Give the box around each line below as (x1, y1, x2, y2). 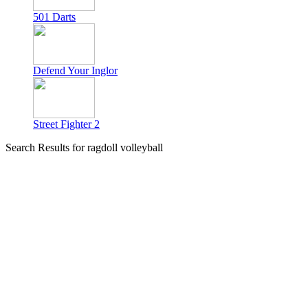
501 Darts (33, 11, 76, 23)
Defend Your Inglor (33, 65, 118, 76)
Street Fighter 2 (33, 118, 100, 130)
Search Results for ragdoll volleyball (5, 142, 163, 153)
